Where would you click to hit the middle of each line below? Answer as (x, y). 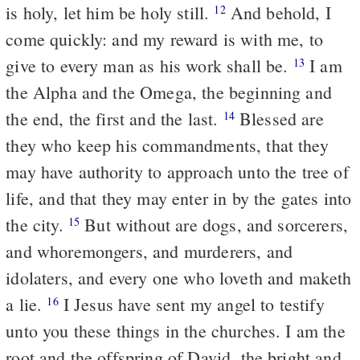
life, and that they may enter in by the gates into (179, 198)
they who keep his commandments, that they (167, 145)
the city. (37, 224)
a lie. (27, 304)
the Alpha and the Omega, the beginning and (169, 92)
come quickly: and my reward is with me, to (164, 39)
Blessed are (279, 118)
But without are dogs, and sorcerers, (214, 224)
